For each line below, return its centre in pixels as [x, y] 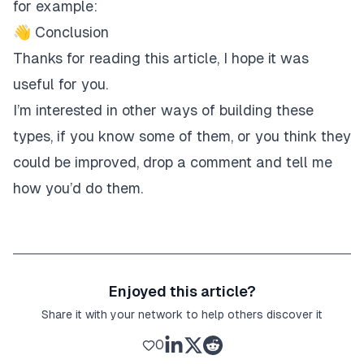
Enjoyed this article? [182, 292]
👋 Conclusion [61, 32]
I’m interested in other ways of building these [163, 110]
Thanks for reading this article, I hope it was [161, 58]
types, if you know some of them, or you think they [182, 136]
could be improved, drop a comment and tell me [173, 162]
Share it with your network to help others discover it [182, 315]
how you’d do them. [78, 188]
